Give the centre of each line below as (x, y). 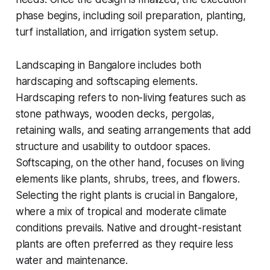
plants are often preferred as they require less (124, 244)
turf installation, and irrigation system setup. (117, 32)
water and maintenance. (71, 260)
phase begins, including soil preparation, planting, (131, 15)
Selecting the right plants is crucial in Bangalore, (127, 195)
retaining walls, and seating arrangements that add (133, 130)
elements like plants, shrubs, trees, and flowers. (127, 179)
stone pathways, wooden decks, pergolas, (115, 114)
